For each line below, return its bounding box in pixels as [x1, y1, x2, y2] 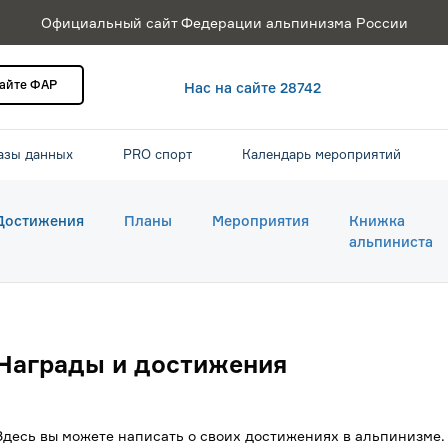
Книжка [349, 212, 405, 229]
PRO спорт [123, 146, 192, 162]
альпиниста [349, 233, 433, 250]
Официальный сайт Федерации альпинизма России [40, 14, 408, 31]
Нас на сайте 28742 [184, 79, 321, 96]
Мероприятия [212, 212, 309, 229]
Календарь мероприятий [242, 146, 401, 162]
